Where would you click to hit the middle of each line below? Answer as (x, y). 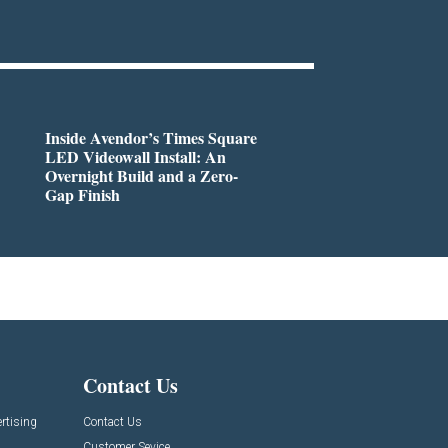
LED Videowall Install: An (135, 156)
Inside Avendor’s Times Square (150, 137)
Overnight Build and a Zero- (141, 175)
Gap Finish (82, 194)
